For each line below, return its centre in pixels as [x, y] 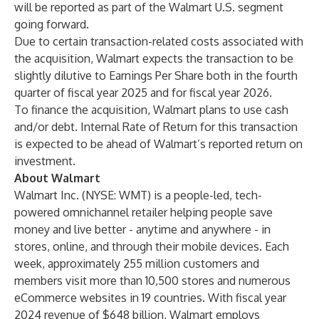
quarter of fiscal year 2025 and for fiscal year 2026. [143, 93]
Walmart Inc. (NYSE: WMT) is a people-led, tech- [138, 195]
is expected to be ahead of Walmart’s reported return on [158, 144]
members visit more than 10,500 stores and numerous [152, 281]
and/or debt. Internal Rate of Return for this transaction [156, 127]
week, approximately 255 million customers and [137, 263]
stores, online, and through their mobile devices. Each [152, 246]
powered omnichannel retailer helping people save [143, 212]
